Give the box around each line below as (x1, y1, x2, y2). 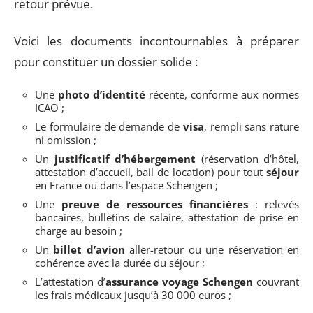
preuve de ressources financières (61, 197, 248, 211)
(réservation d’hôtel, (196, 152, 299, 166)
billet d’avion (53, 242, 125, 256)
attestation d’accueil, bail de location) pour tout (35, 165, 266, 179)
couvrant (253, 275, 299, 289)
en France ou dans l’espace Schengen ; (35, 178, 218, 192)
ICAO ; (35, 101, 64, 115)
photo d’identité (58, 87, 145, 101)
